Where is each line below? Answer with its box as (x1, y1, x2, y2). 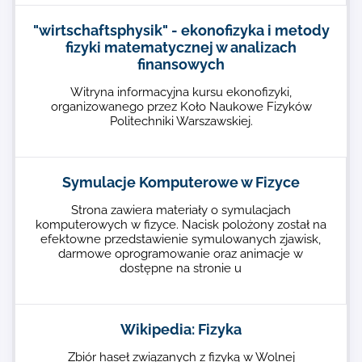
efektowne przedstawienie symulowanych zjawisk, (40, 232, 321, 246)
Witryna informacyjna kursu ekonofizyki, (70, 85, 292, 99)
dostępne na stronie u (120, 261, 242, 276)
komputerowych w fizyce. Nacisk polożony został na (35, 217, 326, 232)
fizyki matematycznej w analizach (65, 39, 297, 56)
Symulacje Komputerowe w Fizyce (61, 174, 300, 191)
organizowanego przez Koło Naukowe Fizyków (50, 99, 312, 114)
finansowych (137, 56, 225, 73)
